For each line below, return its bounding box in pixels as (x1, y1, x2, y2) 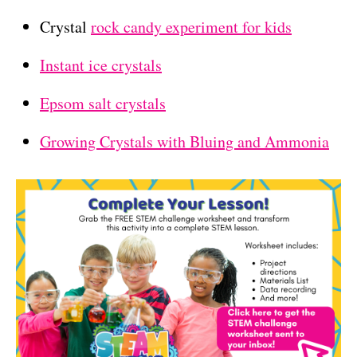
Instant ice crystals (40, 53, 162, 76)
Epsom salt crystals (40, 92, 166, 114)
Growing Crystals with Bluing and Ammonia (40, 130, 329, 152)
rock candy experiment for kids (91, 15, 292, 37)
